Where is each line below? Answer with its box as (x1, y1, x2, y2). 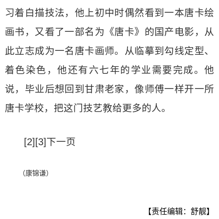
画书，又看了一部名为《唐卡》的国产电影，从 (5, 26, 214, 37)
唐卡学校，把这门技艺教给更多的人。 (5, 102, 171, 113)
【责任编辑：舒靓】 (144, 207, 214, 216)
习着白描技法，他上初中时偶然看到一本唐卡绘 (5, 7, 214, 18)
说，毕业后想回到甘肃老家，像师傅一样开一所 (5, 83, 214, 94)
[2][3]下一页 (24, 136, 76, 147)
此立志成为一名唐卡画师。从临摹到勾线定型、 (5, 45, 214, 56)
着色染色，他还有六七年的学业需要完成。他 (5, 64, 214, 75)
